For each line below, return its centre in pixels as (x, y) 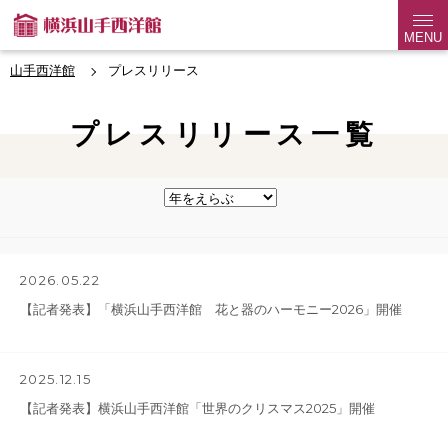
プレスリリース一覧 (224, 134)
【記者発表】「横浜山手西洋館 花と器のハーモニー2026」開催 (211, 309)
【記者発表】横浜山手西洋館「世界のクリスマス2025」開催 (197, 408)
